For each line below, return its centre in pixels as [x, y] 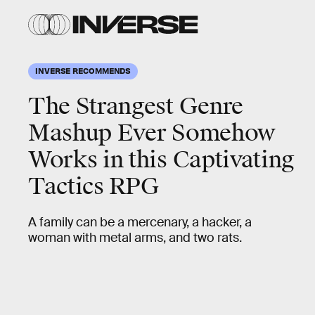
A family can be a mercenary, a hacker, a [140, 222]
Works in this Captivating [161, 160]
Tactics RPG [94, 187]
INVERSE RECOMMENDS [83, 70]
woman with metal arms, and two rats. [135, 238]
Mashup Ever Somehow [152, 133]
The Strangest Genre [136, 107]
